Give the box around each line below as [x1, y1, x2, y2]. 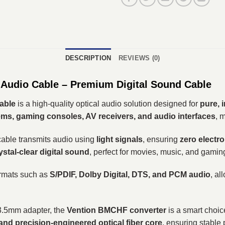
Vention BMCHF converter [67, 206, 166, 215]
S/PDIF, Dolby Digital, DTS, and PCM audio [50, 170, 210, 179]
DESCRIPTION [65, 54, 111, 62]
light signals [96, 135, 143, 144]
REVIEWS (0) [118, 54, 160, 62]
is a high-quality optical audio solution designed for [16, 99, 200, 108]
